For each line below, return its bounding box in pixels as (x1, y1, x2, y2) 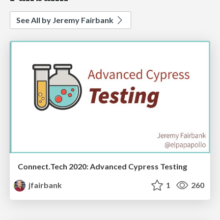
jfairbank (27, 180, 62, 190)
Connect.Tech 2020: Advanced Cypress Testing (18, 162, 187, 171)
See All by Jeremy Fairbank (16, 15, 115, 25)
